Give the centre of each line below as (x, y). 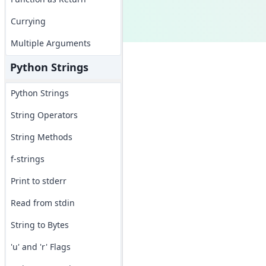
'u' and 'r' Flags (40, 247)
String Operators (44, 115)
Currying (28, 21)
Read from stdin (42, 203)
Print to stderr (38, 181)
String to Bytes (39, 225)
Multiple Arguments (50, 43)
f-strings (27, 159)
